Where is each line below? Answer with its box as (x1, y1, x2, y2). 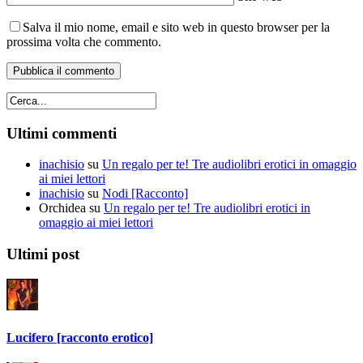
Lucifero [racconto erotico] (6, 331, 153, 345)
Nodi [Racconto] (102, 186, 188, 201)
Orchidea (39, 201, 86, 216)
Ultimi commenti (6, 124, 117, 142)
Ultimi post (6, 246, 79, 263)
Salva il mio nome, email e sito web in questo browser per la (23, 20, 330, 35)
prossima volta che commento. (6, 35, 161, 49)
